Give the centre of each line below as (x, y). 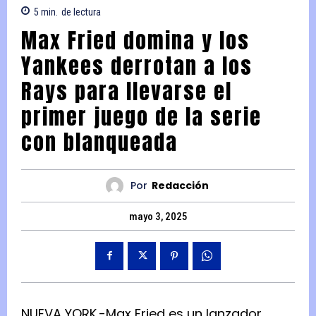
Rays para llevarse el (127, 91)
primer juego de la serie (141, 116)
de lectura (81, 12)
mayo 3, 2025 (158, 216)
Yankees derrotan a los (137, 66)
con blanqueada (99, 142)
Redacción (180, 186)
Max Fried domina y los (135, 40)
